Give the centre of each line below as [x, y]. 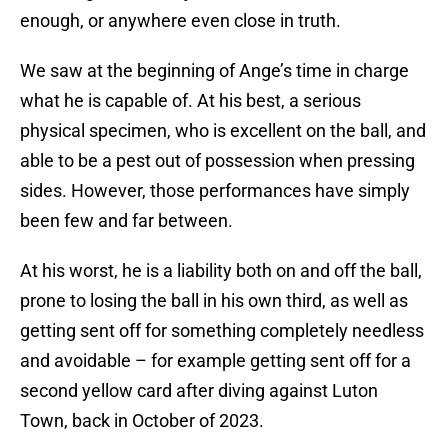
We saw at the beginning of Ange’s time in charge [214, 71]
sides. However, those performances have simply [215, 191]
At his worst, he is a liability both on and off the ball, [221, 271]
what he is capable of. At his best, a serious [190, 101]
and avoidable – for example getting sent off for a [215, 361]
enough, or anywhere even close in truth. [184, 21]
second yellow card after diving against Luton [199, 391]
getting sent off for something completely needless [222, 331]
